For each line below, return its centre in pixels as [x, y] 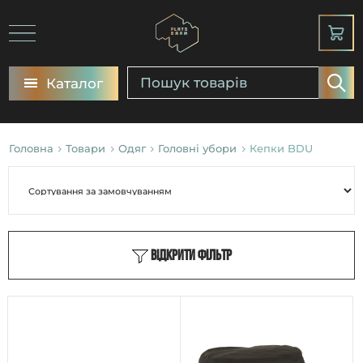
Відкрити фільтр [191, 256]
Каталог [74, 83]
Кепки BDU [281, 148]
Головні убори [198, 148]
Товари [86, 148]
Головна [31, 148]
